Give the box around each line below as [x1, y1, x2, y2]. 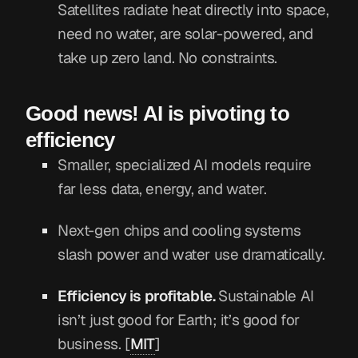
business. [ [58, 333, 130, 354]
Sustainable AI [218, 285, 314, 306]
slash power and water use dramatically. [58, 245, 325, 265]
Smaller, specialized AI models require [58, 155, 312, 176]
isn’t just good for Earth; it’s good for [58, 309, 300, 330]
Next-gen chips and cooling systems [58, 221, 302, 241]
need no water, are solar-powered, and [58, 24, 313, 45]
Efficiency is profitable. [58, 285, 219, 306]
